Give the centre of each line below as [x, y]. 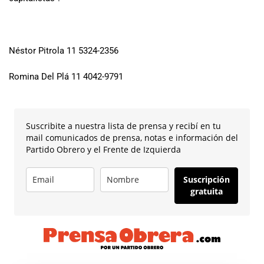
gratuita [206, 191]
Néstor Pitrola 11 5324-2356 [64, 50]
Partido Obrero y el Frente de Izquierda [103, 149]
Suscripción [206, 179]
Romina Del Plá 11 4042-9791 [66, 77]
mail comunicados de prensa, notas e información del [132, 137]
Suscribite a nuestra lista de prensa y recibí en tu [123, 126]
